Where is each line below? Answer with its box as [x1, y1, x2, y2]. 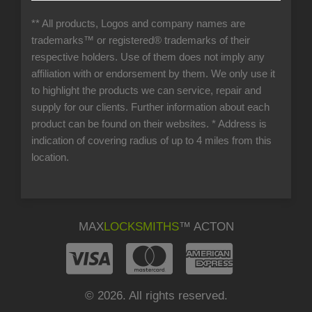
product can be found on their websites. [31, 118, 212, 130]
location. [31, 152, 69, 164]
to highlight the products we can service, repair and [31, 85, 261, 97]
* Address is [212, 118, 267, 130]
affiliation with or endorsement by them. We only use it [31, 68, 275, 80]
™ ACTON [178, 219, 234, 234]
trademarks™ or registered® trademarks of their [31, 35, 250, 47]
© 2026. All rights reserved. [84, 288, 228, 303]
